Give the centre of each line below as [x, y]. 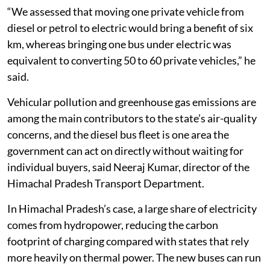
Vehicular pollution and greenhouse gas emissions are [132, 102]
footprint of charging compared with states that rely [128, 241]
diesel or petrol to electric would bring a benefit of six [130, 27]
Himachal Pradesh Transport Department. [106, 183]
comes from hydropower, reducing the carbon [113, 224]
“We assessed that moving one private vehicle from [126, 11]
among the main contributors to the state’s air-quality [132, 118]
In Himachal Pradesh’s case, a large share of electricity [132, 208]
